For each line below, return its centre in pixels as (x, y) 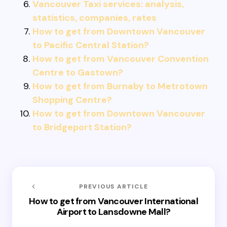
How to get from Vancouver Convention (121, 59)
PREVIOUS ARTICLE (113, 186)
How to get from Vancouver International (113, 201)
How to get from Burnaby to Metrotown (120, 86)
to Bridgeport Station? (82, 127)
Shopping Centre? (72, 100)
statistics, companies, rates (94, 18)
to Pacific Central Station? (91, 45)
